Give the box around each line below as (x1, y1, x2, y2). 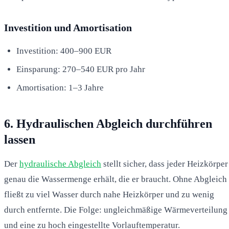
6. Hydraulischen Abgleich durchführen (4, 117, 212, 130)
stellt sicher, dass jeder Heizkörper (101, 158, 228, 169)
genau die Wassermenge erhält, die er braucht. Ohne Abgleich (4, 174, 227, 184)
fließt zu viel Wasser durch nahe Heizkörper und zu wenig (4, 189, 214, 199)
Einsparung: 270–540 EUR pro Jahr (16, 64, 145, 74)
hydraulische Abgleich (19, 158, 101, 169)
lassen (4, 132, 35, 146)
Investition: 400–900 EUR (16, 45, 111, 56)
